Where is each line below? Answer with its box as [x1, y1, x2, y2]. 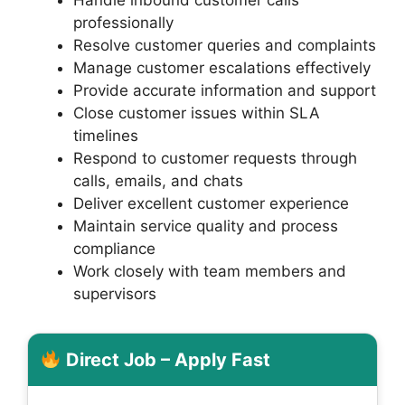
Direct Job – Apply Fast [61, 348, 270, 371]
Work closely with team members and [73, 261, 346, 280]
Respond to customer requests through [73, 148, 357, 167]
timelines [73, 126, 138, 145]
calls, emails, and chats [73, 171, 243, 190]
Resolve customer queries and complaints [73, 35, 376, 54]
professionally [73, 13, 174, 32]
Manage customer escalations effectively [73, 58, 371, 77]
